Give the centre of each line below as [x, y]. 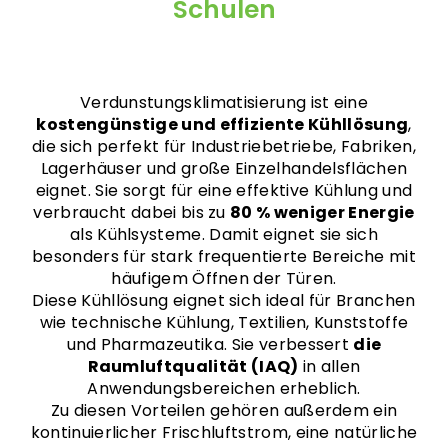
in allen [329, 366]
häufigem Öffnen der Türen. [224, 278]
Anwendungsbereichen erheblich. [224, 388]
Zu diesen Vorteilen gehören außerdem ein [224, 410]
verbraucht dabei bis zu [132, 212]
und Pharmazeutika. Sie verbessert [210, 344]
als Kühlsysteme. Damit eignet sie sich [224, 234]
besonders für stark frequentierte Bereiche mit [224, 256]
